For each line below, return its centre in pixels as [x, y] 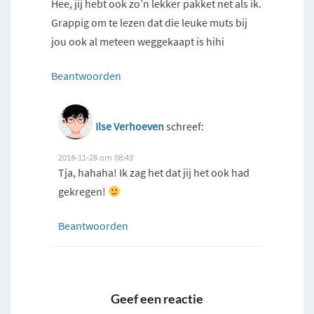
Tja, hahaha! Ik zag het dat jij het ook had [154, 173]
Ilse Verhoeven [130, 127]
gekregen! [83, 192]
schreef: [185, 127]
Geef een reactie [157, 299]
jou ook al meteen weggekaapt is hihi [138, 42]
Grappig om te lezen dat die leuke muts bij [149, 23]
